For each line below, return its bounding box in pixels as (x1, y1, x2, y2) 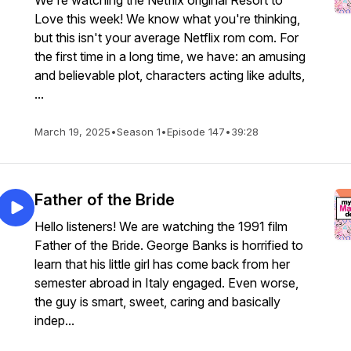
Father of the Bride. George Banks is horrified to (34, 237, 303, 253)
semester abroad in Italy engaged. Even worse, (34, 275, 299, 291)
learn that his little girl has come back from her (34, 256, 290, 272)
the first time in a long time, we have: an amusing (34, 49, 306, 64)
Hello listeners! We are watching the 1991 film (34, 219, 288, 234)
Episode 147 (167, 125, 225, 138)
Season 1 (117, 125, 161, 138)
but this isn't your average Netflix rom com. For (34, 30, 299, 45)
